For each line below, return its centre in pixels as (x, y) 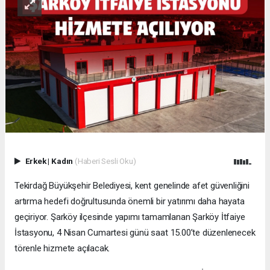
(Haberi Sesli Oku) (105, 161)
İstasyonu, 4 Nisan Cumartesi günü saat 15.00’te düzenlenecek (135, 232)
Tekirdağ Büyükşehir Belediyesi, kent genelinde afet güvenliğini (132, 185)
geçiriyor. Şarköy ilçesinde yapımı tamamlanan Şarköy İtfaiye (130, 217)
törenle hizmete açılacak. (62, 248)
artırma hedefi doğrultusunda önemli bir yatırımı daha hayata (130, 201)
